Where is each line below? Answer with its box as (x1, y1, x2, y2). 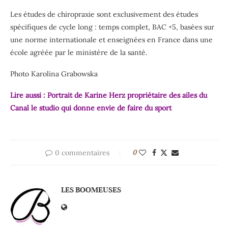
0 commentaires (55, 148, 109, 157)
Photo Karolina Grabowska (10, 69, 98, 78)
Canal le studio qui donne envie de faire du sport (10, 103, 172, 112)
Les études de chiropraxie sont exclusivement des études (10, 9, 198, 19)
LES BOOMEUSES (61, 185, 121, 194)
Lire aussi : (10, 90, 47, 100)
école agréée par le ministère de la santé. (10, 47, 147, 57)
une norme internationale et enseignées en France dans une (10, 35, 213, 44)
